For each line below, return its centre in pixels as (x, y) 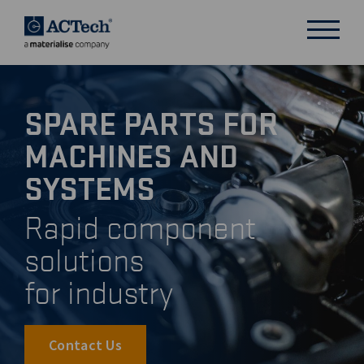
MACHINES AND (131, 154)
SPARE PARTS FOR (152, 122)
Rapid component (140, 227)
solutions (84, 260)
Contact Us (85, 345)
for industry (99, 292)
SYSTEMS (90, 187)
